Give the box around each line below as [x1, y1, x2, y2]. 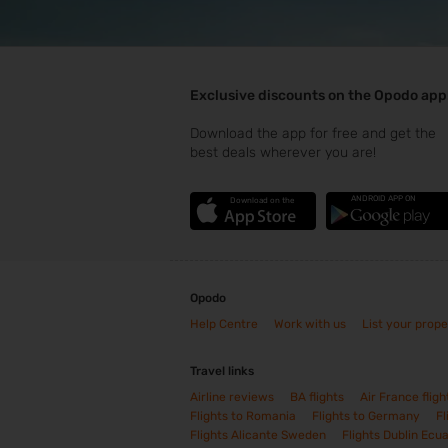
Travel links [190, 364, 254, 379]
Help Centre [190, 317, 258, 332]
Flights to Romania [190, 409, 296, 424]
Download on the [230, 196, 294, 206]
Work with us [274, 317, 346, 332]
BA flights [290, 390, 344, 405]
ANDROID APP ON [351, 194, 416, 204]
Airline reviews [190, 390, 274, 405]
